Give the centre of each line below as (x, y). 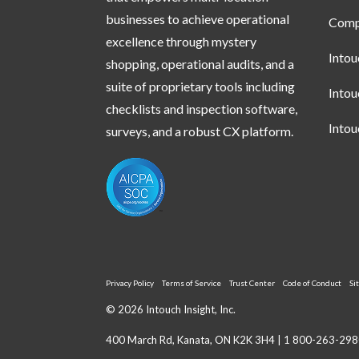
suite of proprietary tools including (200, 86)
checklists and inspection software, (202, 109)
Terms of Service (192, 283)
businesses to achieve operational (198, 19)
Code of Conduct (312, 283)
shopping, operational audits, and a (200, 64)
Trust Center (252, 283)
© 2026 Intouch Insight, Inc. (171, 309)
